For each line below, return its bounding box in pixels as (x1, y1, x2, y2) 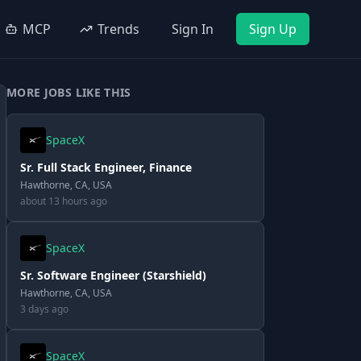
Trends (98, 20, 139, 38)
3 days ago (20, 302, 68, 316)
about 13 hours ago (20, 194, 107, 208)
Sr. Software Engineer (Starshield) (20, 268, 206, 283)
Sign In (172, 20, 214, 38)
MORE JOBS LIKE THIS (6, 85, 131, 100)
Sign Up (249, 20, 297, 38)
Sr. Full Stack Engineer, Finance (20, 160, 192, 175)
